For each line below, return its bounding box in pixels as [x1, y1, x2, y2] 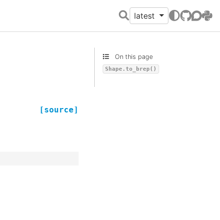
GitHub [180, 17, 206, 27]
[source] [39, 105, 79, 115]
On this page [113, 53, 153, 60]
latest [134, 11, 158, 21]
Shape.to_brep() [105, 66, 157, 72]
